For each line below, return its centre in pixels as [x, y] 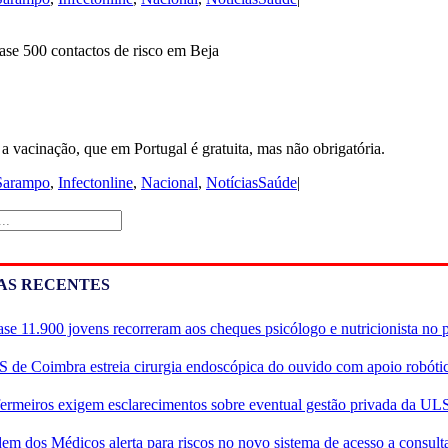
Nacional [169, 182]
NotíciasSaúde [251, 182]
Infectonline [95, 182]
